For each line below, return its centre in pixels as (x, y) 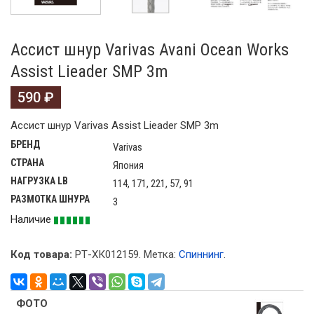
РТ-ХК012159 (107, 255)
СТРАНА (27, 163)
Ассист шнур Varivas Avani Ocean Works (150, 50)
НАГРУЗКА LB (39, 181)
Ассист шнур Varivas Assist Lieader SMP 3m (115, 126)
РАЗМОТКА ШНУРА (50, 199)
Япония (128, 166)
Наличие (32, 220)
